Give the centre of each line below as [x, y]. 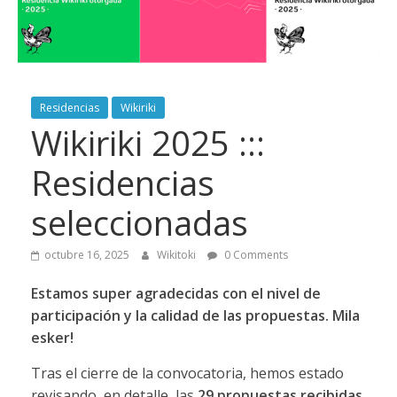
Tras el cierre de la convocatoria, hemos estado [187, 374]
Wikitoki [177, 255]
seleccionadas [139, 223]
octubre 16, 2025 [86, 255]
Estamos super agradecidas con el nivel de [175, 294]
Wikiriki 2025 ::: [148, 143]
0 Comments [254, 255]
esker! [52, 338]
